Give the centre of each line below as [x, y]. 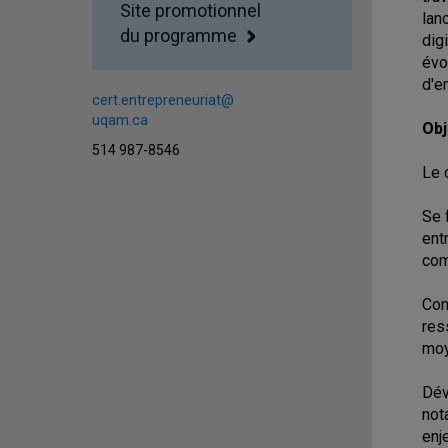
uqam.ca [120, 119]
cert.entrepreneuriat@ [163, 99]
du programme [178, 35]
